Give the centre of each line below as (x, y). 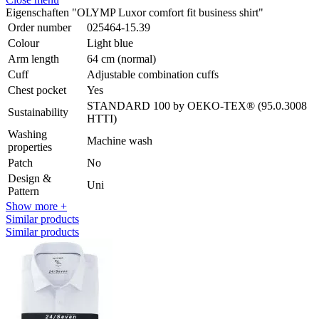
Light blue (110, 43)
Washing (27, 134)
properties (30, 147)
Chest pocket (37, 90)
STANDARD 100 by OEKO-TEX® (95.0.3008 (197, 105)
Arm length (33, 58)
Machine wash (120, 140)
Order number (40, 27)
